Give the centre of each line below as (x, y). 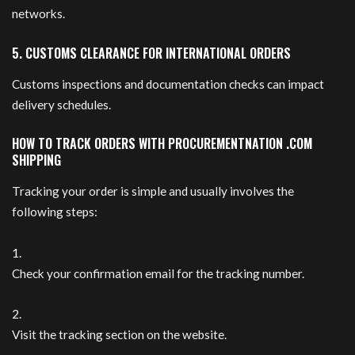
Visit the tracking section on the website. (119, 335)
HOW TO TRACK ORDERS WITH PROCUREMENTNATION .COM (162, 143)
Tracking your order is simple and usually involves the (153, 191)
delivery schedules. (61, 105)
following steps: (55, 212)
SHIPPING (36, 160)
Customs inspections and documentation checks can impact (168, 84)
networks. (38, 14)
